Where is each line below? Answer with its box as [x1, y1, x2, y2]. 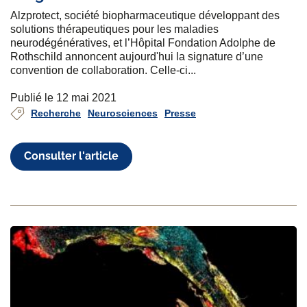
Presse [164, 107, 196, 119]
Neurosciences [88, 107, 158, 119]
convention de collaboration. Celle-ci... [10, 64, 196, 76]
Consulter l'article [24, 149, 119, 163]
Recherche [31, 107, 81, 119]
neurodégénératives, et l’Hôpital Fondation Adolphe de [10, 36, 275, 49]
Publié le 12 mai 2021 [10, 91, 116, 103]
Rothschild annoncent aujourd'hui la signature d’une [10, 50, 263, 62]
